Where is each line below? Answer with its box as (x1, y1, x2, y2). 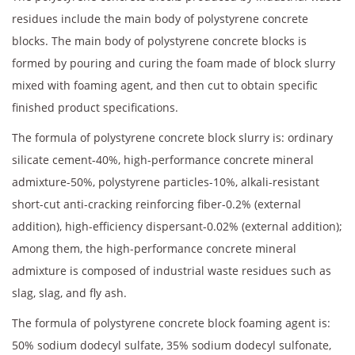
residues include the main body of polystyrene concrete (12, 11, 308, 26)
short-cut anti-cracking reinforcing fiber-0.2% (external (12, 197, 301, 212)
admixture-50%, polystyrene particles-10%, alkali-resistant (12, 174, 319, 189)
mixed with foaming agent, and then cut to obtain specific (12, 78, 318, 93)
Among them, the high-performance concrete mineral (12, 241, 296, 256)
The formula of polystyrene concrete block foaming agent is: (12, 315, 330, 330)
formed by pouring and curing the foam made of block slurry (12, 55, 335, 71)
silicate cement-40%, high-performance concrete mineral (12, 152, 314, 167)
